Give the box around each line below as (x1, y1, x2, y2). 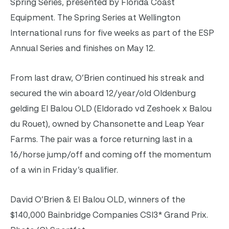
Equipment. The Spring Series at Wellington (10, 12, 180, 22)
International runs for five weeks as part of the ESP (10, 27, 214, 38)
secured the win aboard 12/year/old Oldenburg (10, 87, 196, 98)
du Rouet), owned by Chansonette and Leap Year (10, 118, 204, 129)
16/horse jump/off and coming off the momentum (10, 149, 211, 159)
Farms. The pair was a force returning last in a (10, 133, 193, 144)
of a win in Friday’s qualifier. (10, 164, 118, 175)
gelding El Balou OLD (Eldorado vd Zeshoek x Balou (10, 103, 212, 113)
